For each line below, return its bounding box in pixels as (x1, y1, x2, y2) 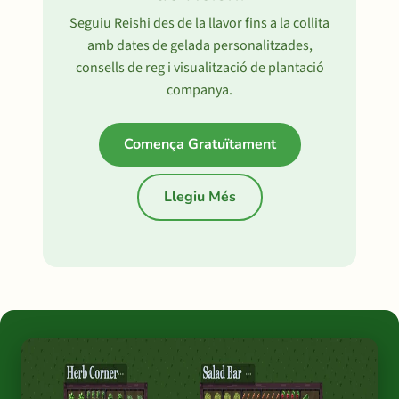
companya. (167, 80, 232, 100)
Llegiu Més (163, 187, 236, 207)
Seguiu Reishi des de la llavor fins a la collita (69, 13, 330, 33)
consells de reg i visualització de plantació (75, 58, 324, 77)
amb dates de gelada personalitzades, (86, 36, 313, 55)
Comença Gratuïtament (123, 134, 276, 154)
